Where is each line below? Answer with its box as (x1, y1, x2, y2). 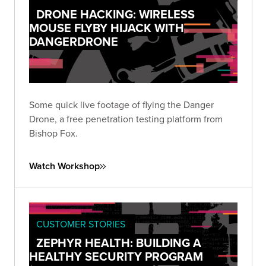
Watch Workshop (29, 159, 100, 173)
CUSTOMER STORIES (36, 217, 125, 231)
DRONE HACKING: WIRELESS (36, 5, 195, 23)
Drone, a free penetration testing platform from (29, 112, 223, 126)
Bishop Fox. (29, 126, 78, 140)
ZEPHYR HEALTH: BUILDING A (36, 234, 201, 252)
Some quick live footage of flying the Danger (29, 98, 214, 112)
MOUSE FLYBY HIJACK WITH (29, 19, 184, 37)
